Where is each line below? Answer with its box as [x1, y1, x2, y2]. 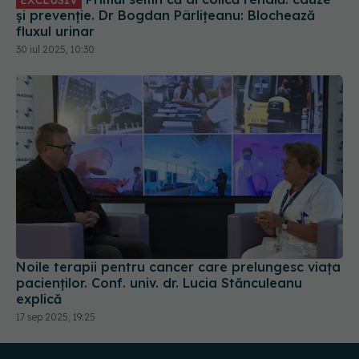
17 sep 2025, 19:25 [16, 237, 95, 250]
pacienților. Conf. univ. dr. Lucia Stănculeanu [16, 201, 302, 218]
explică [16, 217, 62, 234]
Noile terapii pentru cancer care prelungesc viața [16, 185, 341, 202]
